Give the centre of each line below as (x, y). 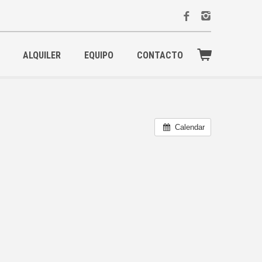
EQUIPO (99, 55)
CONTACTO (160, 55)
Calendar (190, 127)
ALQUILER (42, 55)
